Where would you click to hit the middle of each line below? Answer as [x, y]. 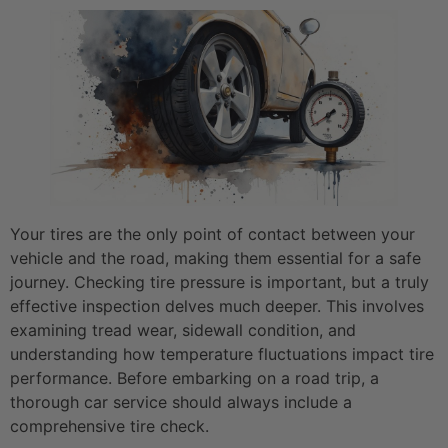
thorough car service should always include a [181, 402]
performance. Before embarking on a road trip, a [194, 378]
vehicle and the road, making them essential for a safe [215, 258]
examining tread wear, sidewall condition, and [183, 330]
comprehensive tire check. [109, 426]
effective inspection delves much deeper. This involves [217, 306]
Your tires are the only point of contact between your [212, 234]
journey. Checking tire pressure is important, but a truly [219, 282]
